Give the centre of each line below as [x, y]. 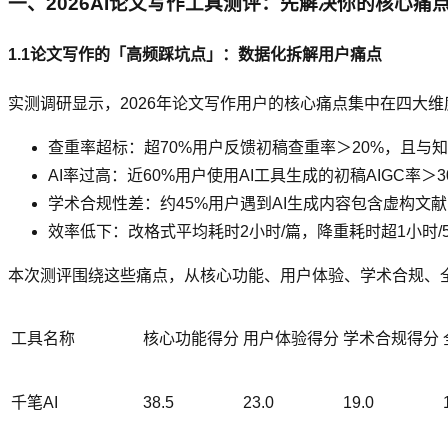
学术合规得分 [391, 339]
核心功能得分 [191, 339]
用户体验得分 [291, 339]
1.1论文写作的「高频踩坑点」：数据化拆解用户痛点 [195, 54]
